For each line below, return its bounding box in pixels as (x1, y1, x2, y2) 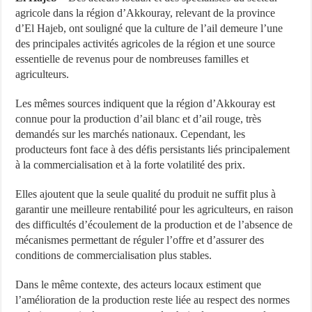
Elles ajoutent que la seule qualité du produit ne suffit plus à (15, 187, 276, 200)
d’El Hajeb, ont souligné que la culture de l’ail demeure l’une (15, 22, 283, 34)
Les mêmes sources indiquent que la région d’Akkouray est (15, 97, 276, 109)
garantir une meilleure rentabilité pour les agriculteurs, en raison (15, 203, 294, 215)
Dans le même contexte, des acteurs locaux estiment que (15, 278, 262, 290)
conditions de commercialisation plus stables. (15, 249, 212, 261)
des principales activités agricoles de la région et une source (15, 37, 276, 49)
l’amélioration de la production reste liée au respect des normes (15, 293, 290, 306)
